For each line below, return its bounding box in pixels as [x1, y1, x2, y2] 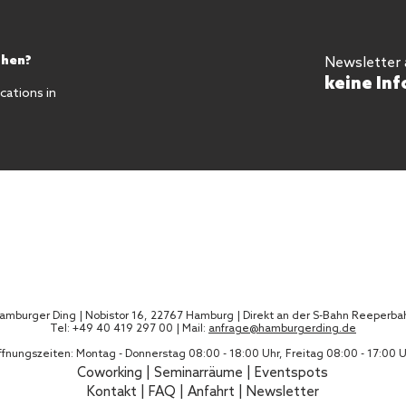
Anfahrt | [187, 383, 246, 401]
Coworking [77, 364, 142, 382]
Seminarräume [154, 364, 243, 382]
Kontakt [86, 383, 137, 401]
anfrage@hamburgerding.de [208, 322, 356, 335]
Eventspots [255, 364, 328, 382]
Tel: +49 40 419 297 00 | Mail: [50, 322, 208, 335]
